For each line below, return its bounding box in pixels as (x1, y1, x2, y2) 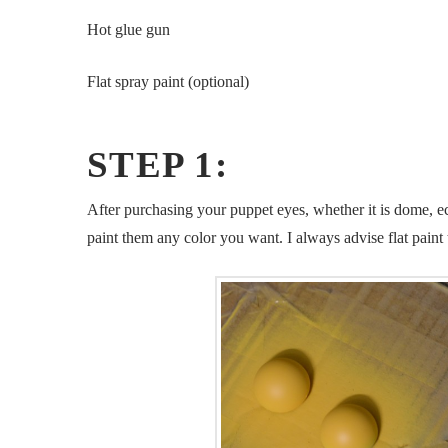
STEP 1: (87, 144, 228, 186)
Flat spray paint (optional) (87, 72, 249, 90)
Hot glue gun (87, 20, 170, 38)
